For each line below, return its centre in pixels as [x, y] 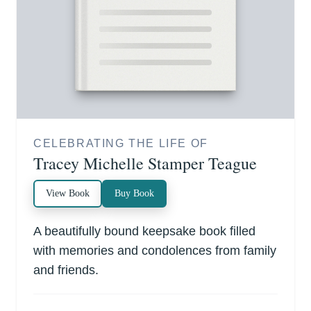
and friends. [66, 270]
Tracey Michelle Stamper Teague [145, 163]
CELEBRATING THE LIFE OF [121, 144]
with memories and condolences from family [155, 251]
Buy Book [134, 194]
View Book [68, 194]
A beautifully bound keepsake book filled [144, 232]
